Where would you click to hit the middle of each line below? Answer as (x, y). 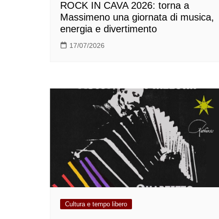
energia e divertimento (109, 29)
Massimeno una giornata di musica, (137, 17)
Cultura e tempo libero (96, 204)
